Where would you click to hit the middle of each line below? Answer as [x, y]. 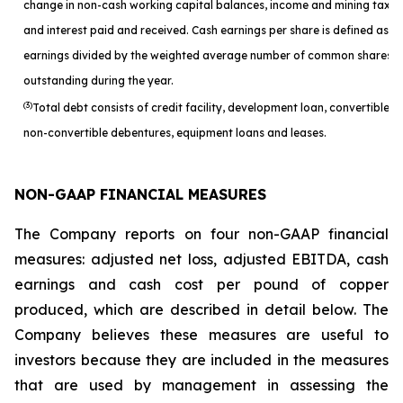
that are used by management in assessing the [201, 385]
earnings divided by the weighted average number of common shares [208, 55]
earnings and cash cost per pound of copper [201, 284]
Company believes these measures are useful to [201, 335]
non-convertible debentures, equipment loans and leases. [175, 133]
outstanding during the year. [99, 81]
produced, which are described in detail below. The [201, 309]
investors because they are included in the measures [201, 360]
